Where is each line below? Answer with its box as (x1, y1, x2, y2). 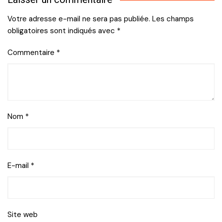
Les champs (152, 14, 194, 24)
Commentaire (7, 48, 56, 57)
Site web (7, 210, 38, 220)
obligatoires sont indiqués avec (7, 26, 117, 36)
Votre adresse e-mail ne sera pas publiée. (7, 14, 150, 24)
